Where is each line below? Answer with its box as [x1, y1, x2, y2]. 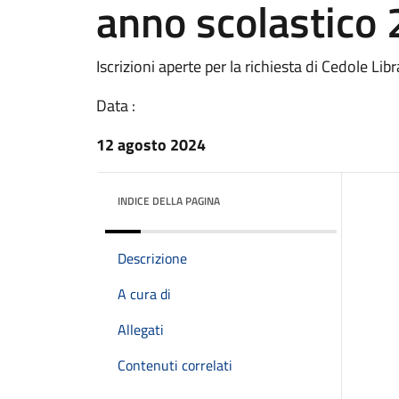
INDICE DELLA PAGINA [118, 192, 220, 209]
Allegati [118, 319, 164, 340]
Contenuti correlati [118, 354, 232, 376]
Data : [96, 94, 135, 118]
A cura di [118, 283, 171, 305]
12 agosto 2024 [96, 133, 206, 157]
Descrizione [118, 248, 187, 269]
